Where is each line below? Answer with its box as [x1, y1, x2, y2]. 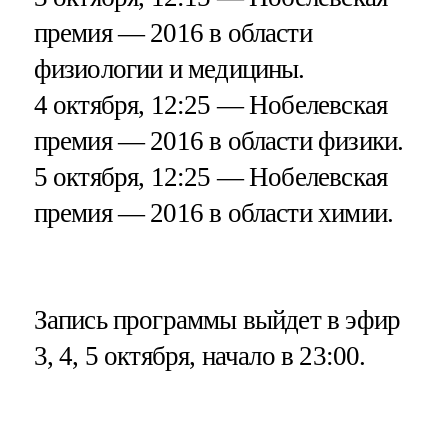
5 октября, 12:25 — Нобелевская [33, 162, 388, 193]
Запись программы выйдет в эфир [33, 305, 401, 336]
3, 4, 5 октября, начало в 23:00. [33, 341, 366, 372]
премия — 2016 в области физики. [33, 126, 404, 157]
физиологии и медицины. [33, 54, 305, 85]
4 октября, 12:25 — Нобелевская [33, 90, 388, 121]
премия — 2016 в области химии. [33, 198, 394, 229]
